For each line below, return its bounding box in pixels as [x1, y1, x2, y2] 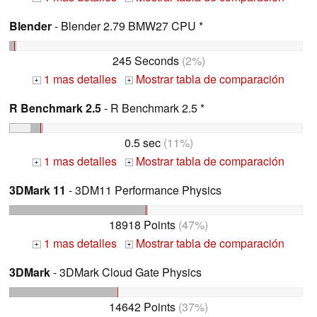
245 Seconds [112, 52, 179, 69]
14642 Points [109, 298, 175, 315]
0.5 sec [124, 134, 161, 151]
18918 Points [109, 216, 175, 233]
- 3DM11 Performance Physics [66, 182, 221, 199]
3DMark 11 [9, 182, 66, 199]
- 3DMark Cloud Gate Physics [50, 263, 202, 280]
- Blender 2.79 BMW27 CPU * [52, 18, 203, 35]
